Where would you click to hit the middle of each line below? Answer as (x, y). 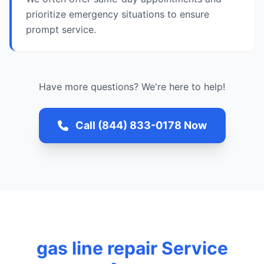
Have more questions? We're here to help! (132, 87)
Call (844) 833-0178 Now (141, 125)
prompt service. (61, 29)
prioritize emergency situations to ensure (118, 14)
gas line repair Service (132, 248)
